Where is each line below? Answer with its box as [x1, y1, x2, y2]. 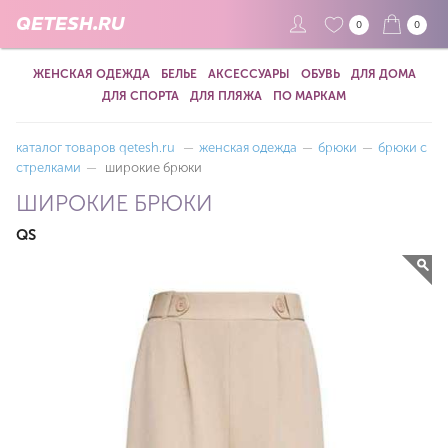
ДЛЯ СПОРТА [102, 89, 179, 103]
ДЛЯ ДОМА [350, 67, 416, 81]
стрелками [16, 160, 81, 175]
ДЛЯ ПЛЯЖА [190, 89, 262, 103]
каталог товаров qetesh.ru [16, 140, 175, 155]
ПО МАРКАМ [273, 89, 346, 103]
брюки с [378, 140, 427, 155]
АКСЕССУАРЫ [207, 67, 290, 81]
